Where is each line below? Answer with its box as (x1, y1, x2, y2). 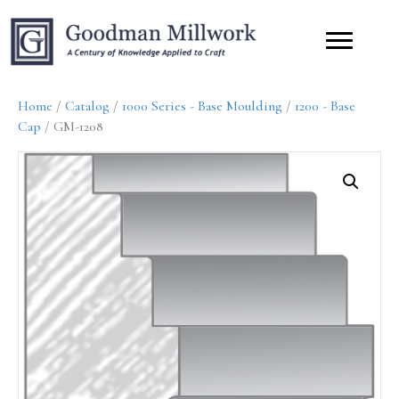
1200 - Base (295, 96, 355, 115)
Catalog (65, 96, 110, 115)
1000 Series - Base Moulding (122, 96, 282, 115)
